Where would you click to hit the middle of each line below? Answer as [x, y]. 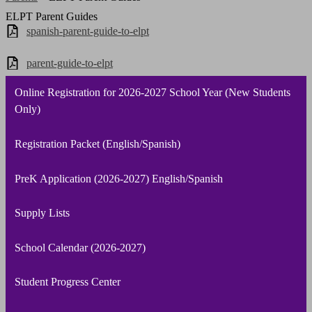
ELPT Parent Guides [52, 17]
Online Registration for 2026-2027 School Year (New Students [152, 93]
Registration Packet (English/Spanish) [97, 143]
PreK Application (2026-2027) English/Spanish [118, 178]
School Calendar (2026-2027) [80, 247]
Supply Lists [42, 213]
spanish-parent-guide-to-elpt [88, 31]
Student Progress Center [67, 282]
